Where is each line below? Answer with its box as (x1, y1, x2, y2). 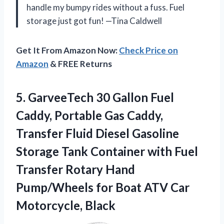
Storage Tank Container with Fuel (16, 144, 198, 159)
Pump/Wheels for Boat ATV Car (16, 180, 189, 195)
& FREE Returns (48, 58, 112, 69)
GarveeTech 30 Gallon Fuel (28, 90, 174, 105)
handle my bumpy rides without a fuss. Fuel (26, 2, 184, 13)
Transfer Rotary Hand (16, 162, 135, 177)
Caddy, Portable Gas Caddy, (16, 108, 163, 123)
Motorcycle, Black (16, 198, 115, 213)
